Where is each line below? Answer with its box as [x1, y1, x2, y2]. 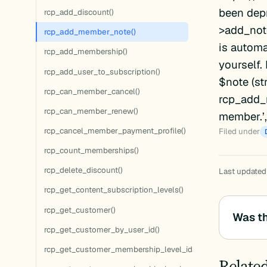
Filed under [218, 126, 260, 137]
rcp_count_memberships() [44, 145, 139, 156]
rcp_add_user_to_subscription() [44, 66, 160, 77]
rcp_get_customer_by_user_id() [44, 224, 160, 235]
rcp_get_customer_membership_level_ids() [44, 244, 201, 254]
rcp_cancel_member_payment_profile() [44, 126, 186, 136]
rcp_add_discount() [44, 7, 114, 18]
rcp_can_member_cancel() [44, 86, 140, 97]
